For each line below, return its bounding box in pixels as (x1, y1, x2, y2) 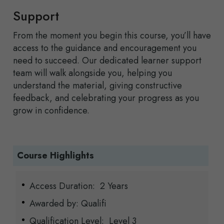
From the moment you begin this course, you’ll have (13, 29, 211, 42)
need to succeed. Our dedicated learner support (13, 54, 201, 67)
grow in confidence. (13, 104, 89, 117)
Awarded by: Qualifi (29, 197, 106, 210)
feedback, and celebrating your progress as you (13, 91, 199, 105)
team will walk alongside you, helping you (13, 66, 172, 80)
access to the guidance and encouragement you (13, 41, 196, 55)
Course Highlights (17, 149, 94, 162)
